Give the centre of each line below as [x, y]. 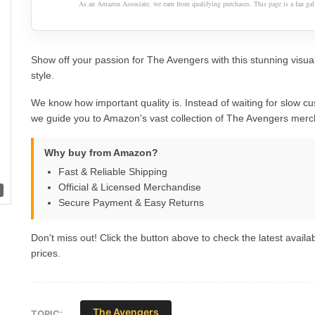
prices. [46, 253]
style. [43, 75]
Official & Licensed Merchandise [130, 187]
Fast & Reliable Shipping [113, 171]
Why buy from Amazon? [101, 152]
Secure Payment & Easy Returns [131, 202]
